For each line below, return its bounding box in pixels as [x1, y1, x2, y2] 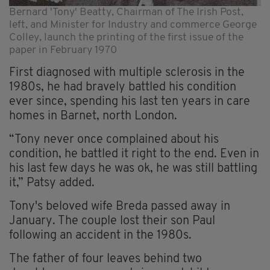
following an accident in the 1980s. [9, 229, 192, 242]
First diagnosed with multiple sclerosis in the [9, 66, 245, 79]
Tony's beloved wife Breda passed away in [9, 200, 230, 213]
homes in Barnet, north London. [9, 110, 177, 122]
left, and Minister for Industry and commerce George [9, 19, 257, 30]
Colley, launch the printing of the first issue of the [9, 32, 243, 43]
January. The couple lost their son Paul [9, 215, 215, 227]
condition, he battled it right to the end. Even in [9, 148, 259, 160]
